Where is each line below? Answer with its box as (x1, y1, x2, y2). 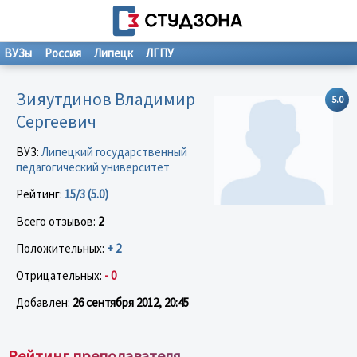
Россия (45, 45, 81, 61)
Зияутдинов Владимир (16, 87, 195, 110)
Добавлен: (16, 294, 73, 310)
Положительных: (16, 240, 107, 256)
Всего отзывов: (16, 213, 98, 229)
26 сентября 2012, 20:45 (73, 294, 189, 310)
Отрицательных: (16, 267, 104, 283)
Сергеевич (16, 109, 96, 132)
